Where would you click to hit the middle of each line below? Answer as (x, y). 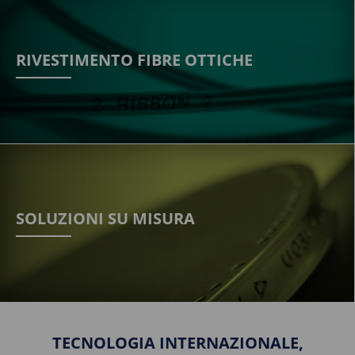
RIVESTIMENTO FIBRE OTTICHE (134, 60)
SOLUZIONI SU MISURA (105, 218)
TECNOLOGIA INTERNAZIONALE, (177, 343)
